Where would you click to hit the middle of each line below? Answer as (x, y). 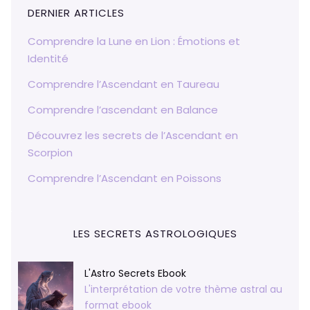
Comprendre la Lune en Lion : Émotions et (134, 42)
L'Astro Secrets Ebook (135, 273)
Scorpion (50, 153)
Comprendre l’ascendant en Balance (123, 110)
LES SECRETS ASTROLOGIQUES (155, 234)
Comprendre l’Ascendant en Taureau (124, 84)
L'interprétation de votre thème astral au (183, 289)
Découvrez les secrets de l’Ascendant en (133, 136)
